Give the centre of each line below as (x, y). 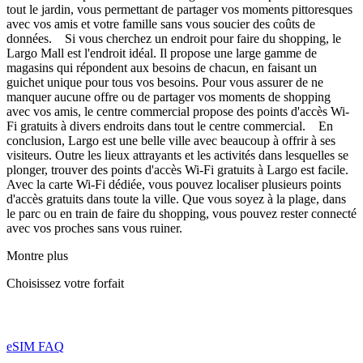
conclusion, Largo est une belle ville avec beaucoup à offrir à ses (171, 141)
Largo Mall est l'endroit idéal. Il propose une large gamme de (162, 53)
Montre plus (37, 256)
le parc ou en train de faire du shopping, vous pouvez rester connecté (181, 214)
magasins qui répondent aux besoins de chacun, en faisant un (162, 68)
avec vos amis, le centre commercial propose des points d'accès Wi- (178, 112)
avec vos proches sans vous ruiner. (94, 228)
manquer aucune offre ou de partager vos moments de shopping (169, 97)
